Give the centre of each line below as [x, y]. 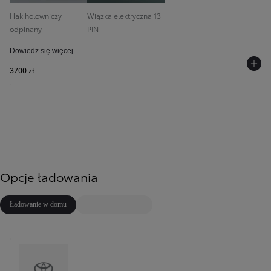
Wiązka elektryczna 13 [124, 15]
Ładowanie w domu [38, 204]
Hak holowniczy [36, 15]
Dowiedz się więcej [41, 51]
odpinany [26, 28]
